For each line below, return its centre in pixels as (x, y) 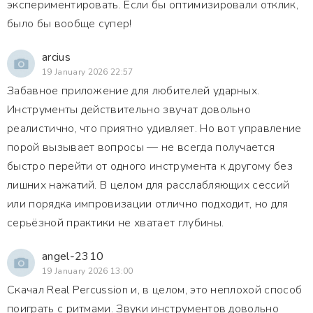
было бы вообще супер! (70, 24)
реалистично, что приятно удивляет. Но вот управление (154, 129)
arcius (56, 57)
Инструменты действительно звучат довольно (129, 110)
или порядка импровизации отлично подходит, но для (148, 204)
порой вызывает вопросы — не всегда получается (141, 147)
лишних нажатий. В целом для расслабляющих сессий (148, 185)
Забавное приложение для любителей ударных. (133, 91)
